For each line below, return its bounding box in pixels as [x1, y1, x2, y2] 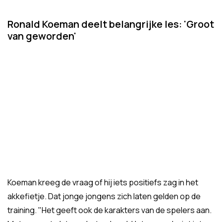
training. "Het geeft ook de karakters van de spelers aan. [7, 205, 212, 216]
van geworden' [7, 29, 76, 43]
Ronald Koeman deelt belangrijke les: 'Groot [7, 17, 214, 31]
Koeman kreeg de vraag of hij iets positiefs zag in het [7, 177, 198, 188]
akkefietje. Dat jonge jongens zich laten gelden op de [7, 191, 201, 202]
